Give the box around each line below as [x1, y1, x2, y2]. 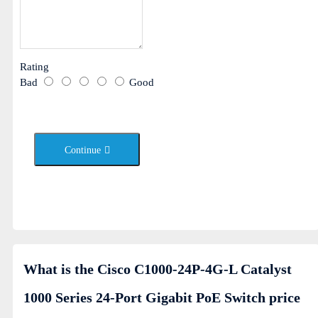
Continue [64, 145, 101, 155]
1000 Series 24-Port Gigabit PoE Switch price [23, 290, 300, 305]
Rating [20, 61, 49, 72]
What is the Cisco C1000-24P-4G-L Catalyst [23, 261, 292, 277]
